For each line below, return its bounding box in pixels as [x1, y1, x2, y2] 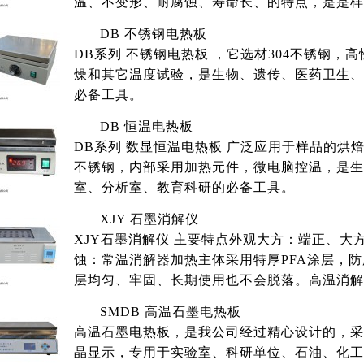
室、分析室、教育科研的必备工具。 [74, 180, 295, 194]
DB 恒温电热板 [100, 119, 193, 133]
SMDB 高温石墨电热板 [100, 305, 241, 318]
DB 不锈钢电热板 [100, 27, 207, 41]
